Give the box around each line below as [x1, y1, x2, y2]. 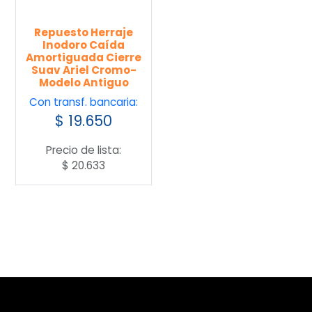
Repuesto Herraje [34, 25, 134, 40]
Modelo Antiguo [38, 75, 129, 91]
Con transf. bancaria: [29, 94, 139, 109]
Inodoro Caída [42, 38, 125, 53]
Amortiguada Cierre [26, 50, 142, 65]
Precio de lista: [46, 142, 122, 157]
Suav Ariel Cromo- [31, 63, 136, 78]
